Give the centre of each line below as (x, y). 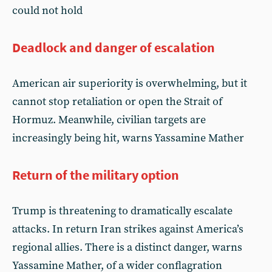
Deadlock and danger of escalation (114, 47)
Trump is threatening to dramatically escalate (122, 211)
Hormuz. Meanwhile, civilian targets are (109, 120)
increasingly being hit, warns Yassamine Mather (128, 138)
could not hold (47, 11)
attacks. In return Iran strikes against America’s (128, 229)
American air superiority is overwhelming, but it (130, 83)
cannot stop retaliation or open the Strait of (117, 102)
